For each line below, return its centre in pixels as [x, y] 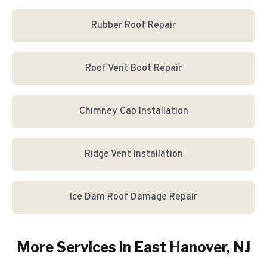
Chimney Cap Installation [133, 111]
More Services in [75, 247]
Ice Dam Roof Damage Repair [133, 197]
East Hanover [180, 247]
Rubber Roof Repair [133, 26]
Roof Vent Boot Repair [133, 69]
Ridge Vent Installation [133, 154]
